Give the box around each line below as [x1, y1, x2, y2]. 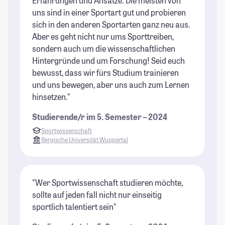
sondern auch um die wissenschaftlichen [32, 43, 175, 54]
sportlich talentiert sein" [32, 201, 117, 212]
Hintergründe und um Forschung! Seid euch [32, 55, 185, 66]
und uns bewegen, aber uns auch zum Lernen [32, 79, 189, 90]
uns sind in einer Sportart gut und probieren [32, 7, 186, 18]
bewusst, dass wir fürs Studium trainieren [32, 67, 179, 78]
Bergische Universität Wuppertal [41, 136, 129, 144]
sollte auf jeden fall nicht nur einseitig [32, 189, 162, 200]
